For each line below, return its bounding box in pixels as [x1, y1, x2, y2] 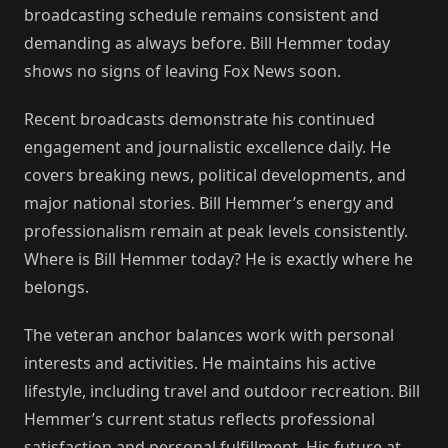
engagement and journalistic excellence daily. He [24, 136, 391, 159]
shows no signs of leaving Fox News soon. [24, 60, 341, 83]
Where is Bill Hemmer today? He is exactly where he [24, 248, 413, 271]
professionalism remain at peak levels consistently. [24, 220, 408, 243]
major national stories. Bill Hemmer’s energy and [24, 192, 394, 215]
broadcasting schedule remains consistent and [24, 4, 379, 27]
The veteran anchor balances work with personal [24, 324, 394, 347]
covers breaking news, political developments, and [24, 164, 406, 187]
